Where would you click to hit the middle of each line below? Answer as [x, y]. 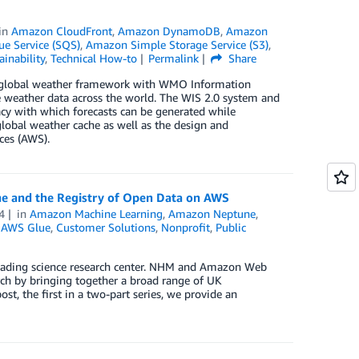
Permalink [174, 58]
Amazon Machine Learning [97, 214]
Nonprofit [185, 227]
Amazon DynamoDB [169, 31]
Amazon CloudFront [62, 31]
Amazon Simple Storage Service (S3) [177, 44]
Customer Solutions [105, 227]
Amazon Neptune [212, 214]
